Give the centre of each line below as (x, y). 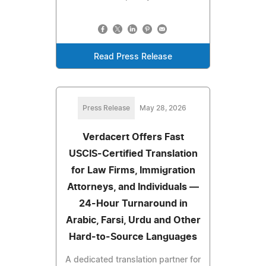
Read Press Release (133, 57)
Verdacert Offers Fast (133, 137)
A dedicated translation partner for (133, 260)
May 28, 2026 (163, 108)
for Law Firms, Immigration (133, 171)
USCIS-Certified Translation (133, 154)
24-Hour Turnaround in (133, 204)
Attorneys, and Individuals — (133, 187)
